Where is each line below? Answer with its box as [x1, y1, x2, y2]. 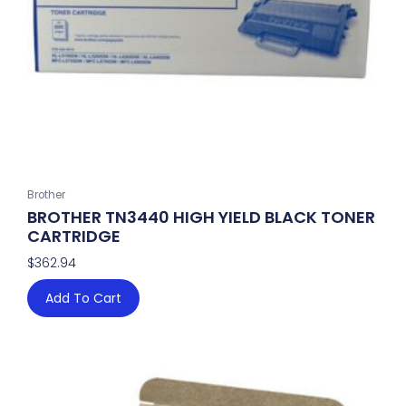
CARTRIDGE [27, 225, 121, 248]
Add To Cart [45, 289, 121, 308]
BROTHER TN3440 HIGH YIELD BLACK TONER [27, 206, 375, 229]
